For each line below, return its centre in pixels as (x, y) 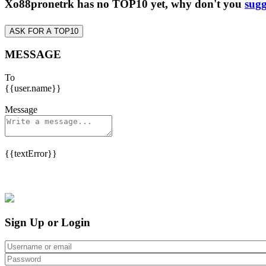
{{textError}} (31, 154)
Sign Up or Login (47, 222)
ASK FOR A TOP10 (44, 31)
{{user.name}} (33, 88)
